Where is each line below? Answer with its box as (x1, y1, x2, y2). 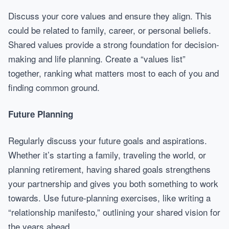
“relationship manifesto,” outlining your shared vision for (8, 205, 220, 218)
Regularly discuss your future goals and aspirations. (8, 134, 207, 147)
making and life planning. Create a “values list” (8, 52, 186, 65)
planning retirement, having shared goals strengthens (8, 163, 211, 175)
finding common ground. (8, 81, 100, 94)
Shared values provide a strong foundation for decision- (8, 38, 219, 51)
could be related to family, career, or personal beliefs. (8, 24, 211, 36)
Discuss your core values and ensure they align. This (8, 9, 212, 22)
